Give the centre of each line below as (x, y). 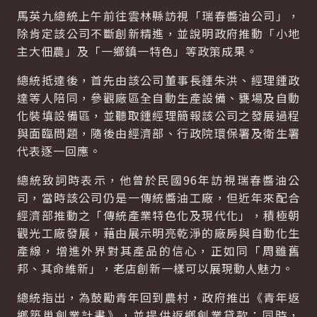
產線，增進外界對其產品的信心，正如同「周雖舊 (158, 250)
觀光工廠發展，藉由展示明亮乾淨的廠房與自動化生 (158, 233)
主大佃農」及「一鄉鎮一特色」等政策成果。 (137, 51)
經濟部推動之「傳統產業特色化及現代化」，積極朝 (158, 215)
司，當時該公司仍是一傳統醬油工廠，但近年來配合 (158, 197)
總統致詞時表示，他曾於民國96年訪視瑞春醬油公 (158, 180)
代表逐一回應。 (59, 151)
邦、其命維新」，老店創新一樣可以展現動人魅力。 (155, 268)
